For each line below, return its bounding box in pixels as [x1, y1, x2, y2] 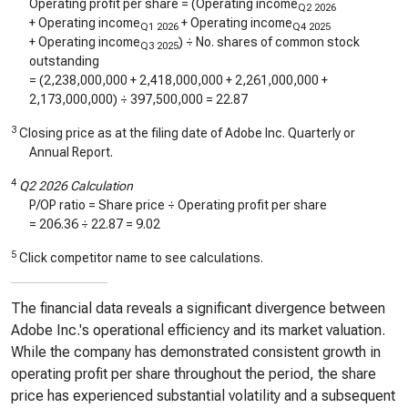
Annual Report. [29, 145, 113, 159]
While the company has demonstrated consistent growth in [11, 343, 381, 361]
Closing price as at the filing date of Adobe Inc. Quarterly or [16, 126, 355, 140]
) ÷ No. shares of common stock [178, 35, 360, 49]
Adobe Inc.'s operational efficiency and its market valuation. [11, 321, 385, 339]
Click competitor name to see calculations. [16, 250, 263, 265]
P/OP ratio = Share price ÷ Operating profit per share [29, 198, 327, 212]
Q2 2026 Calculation [19, 178, 133, 193]
